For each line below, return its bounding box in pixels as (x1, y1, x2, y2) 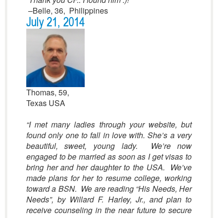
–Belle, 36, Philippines (26, 5, 108, 16)
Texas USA (26, 97, 65, 109)
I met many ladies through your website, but (28, 119, 192, 130)
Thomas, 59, (26, 87, 69, 98)
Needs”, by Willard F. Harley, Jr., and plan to (26, 194, 192, 205)
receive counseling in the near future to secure (26, 204, 192, 216)
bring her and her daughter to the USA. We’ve (26, 162, 192, 173)
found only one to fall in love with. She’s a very (26, 129, 192, 141)
